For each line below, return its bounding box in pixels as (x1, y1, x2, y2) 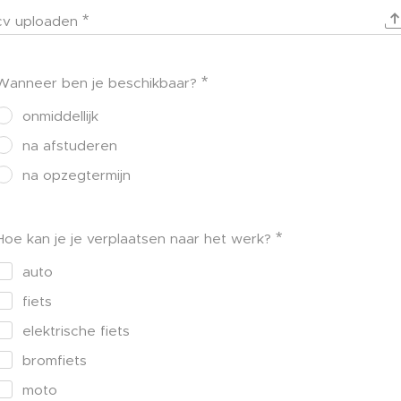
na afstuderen (22, 136, 117, 154)
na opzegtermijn (22, 166, 131, 183)
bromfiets (22, 351, 87, 369)
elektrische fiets (22, 321, 130, 339)
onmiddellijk (22, 107, 98, 124)
